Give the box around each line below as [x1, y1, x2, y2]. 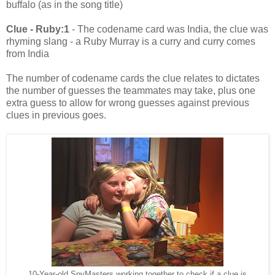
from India [6, 48, 49, 59]
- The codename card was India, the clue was [69, 23, 268, 34]
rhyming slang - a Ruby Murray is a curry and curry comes [6, 36, 255, 47]
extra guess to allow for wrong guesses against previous [6, 97, 249, 108]
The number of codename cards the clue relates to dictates [6, 72, 260, 83]
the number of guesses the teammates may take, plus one [6, 85, 255, 96]
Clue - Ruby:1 [6, 23, 69, 34]
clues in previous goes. [6, 109, 106, 120]
